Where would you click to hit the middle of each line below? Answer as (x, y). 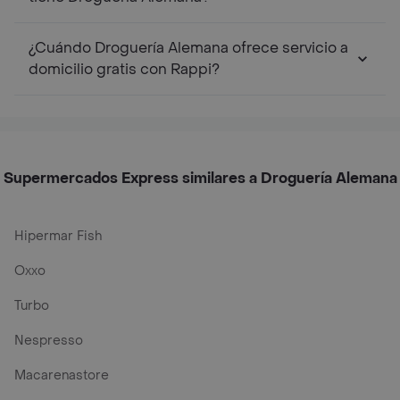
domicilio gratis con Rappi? (124, 69)
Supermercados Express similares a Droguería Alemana (200, 178)
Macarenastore (62, 375)
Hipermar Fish (58, 236)
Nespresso (49, 341)
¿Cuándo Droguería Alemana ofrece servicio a (188, 48)
